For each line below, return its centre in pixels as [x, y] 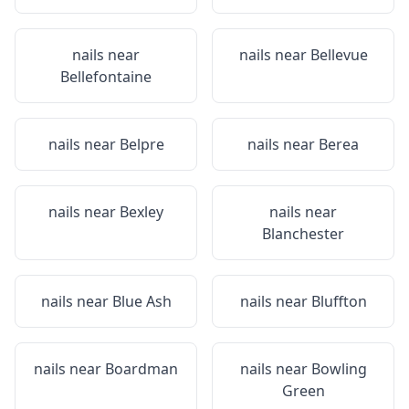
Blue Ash [142, 301]
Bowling [339, 369]
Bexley [142, 212]
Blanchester [303, 234]
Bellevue [339, 55]
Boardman [142, 369]
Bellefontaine [106, 77]
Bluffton [339, 301]
